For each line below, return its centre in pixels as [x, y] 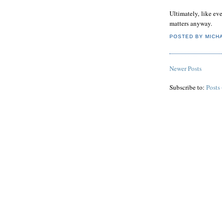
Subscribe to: [188, 87]
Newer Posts [186, 68]
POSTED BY [188, 37]
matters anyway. [191, 24]
